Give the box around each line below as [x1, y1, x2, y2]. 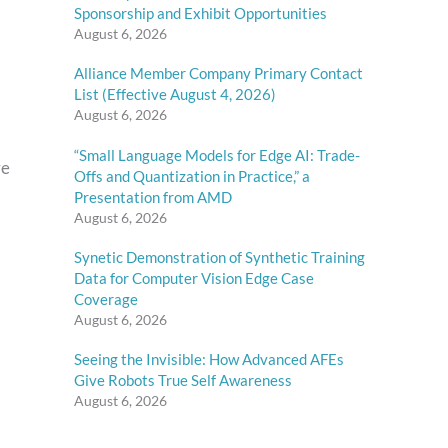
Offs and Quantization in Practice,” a [74, 166, 310, 185]
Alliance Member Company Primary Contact [74, 64, 363, 83]
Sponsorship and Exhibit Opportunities [74, 3, 327, 22]
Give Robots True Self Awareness [74, 371, 292, 390]
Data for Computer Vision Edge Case [74, 268, 314, 287]
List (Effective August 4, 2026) [74, 85, 276, 104]
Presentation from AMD [74, 187, 232, 206]
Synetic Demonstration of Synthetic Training [74, 247, 365, 266]
